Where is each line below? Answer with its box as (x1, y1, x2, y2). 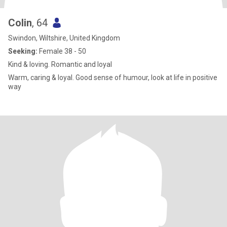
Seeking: (8, 47, 37, 55)
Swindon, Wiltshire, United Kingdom (8, 34, 120, 42)
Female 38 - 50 (37, 47, 86, 55)
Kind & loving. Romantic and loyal (8, 60, 112, 68)
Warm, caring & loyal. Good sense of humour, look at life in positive (8, 73, 217, 82)
